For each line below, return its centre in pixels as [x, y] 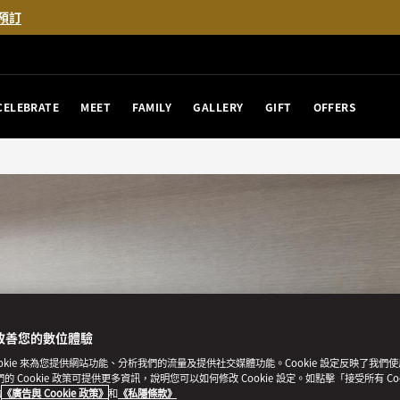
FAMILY [152, 106]
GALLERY [218, 106]
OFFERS [334, 106]
